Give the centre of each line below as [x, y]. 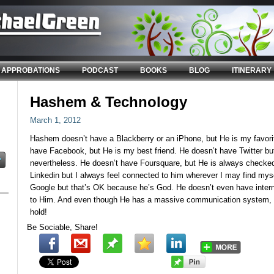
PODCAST [100, 70]
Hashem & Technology [109, 102]
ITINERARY [252, 70]
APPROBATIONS [31, 70]
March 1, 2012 [55, 120]
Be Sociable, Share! [62, 227]
